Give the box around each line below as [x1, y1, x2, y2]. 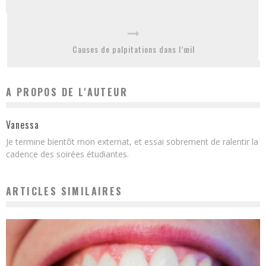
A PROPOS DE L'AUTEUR [6, 84, 128, 99]
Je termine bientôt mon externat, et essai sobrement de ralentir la [6, 135, 258, 147]
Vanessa [6, 117, 39, 132]
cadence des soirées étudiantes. [6, 148, 129, 160]
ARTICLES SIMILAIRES [6, 183, 123, 198]
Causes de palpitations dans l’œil [72, 42, 195, 55]
